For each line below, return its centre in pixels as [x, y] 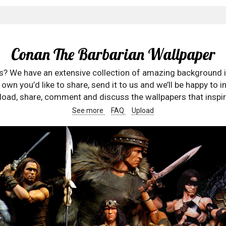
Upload [143, 110]
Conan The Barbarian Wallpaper [113, 54]
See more [89, 110]
